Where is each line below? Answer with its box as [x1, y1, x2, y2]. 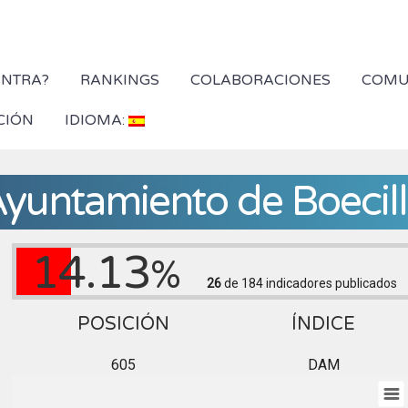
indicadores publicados [262, 276, 397, 291]
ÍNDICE [291, 313, 356, 335]
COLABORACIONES [189, 71, 331, 89]
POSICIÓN [76, 313, 169, 335]
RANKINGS [79, 71, 159, 89]
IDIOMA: [64, 111, 128, 129]
